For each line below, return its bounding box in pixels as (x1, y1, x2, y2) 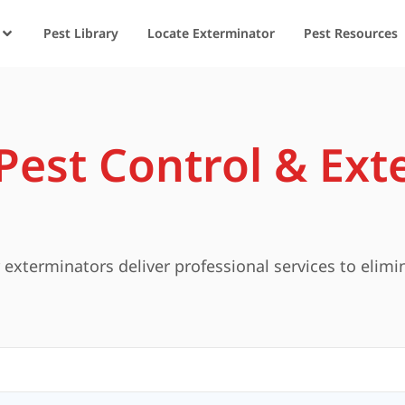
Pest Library (42, 24, 118, 42)
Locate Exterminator (146, 24, 275, 42)
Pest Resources (303, 24, 398, 42)
